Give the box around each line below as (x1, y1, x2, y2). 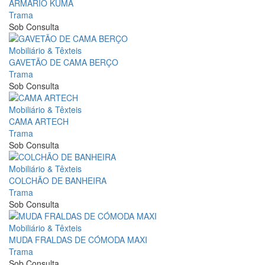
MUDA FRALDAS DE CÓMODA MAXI (9, 234, 147, 245)
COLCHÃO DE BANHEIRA (9, 174, 106, 186)
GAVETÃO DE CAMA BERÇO (9, 56, 118, 68)
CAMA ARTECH (9, 115, 69, 127)
